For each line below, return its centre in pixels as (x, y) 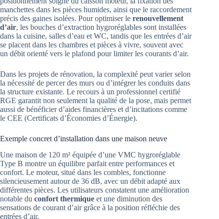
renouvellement (158, 18)
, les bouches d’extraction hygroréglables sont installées (101, 27)
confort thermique (64, 198)
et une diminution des (128, 198)
